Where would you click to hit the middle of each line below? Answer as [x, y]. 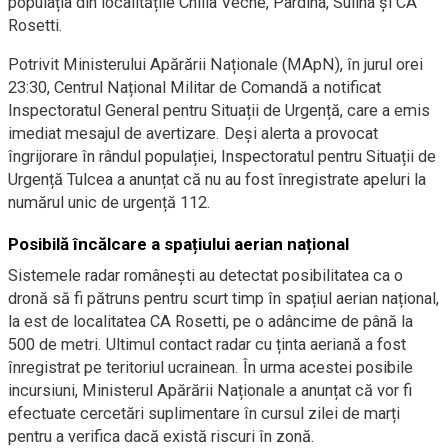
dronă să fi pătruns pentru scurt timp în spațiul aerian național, [223, 298]
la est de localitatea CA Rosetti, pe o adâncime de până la [210, 321]
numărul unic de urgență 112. [109, 202]
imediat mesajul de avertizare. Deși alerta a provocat [193, 133]
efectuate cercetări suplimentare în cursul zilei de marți [204, 413]
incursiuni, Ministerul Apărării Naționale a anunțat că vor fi [210, 390]
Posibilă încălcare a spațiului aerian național [178, 244]
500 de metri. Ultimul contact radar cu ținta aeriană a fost [207, 344]
